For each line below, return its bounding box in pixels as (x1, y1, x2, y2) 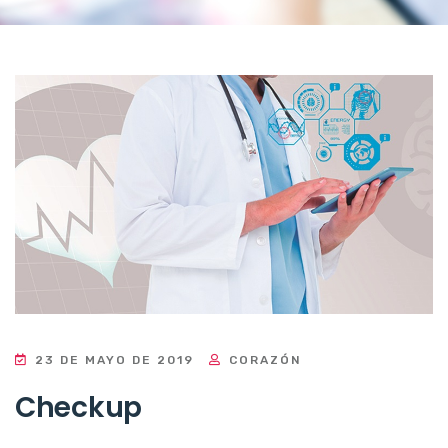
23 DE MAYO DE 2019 (30, 353, 199, 368)
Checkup (15, 388, 142, 428)
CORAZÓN (224, 353, 302, 368)
